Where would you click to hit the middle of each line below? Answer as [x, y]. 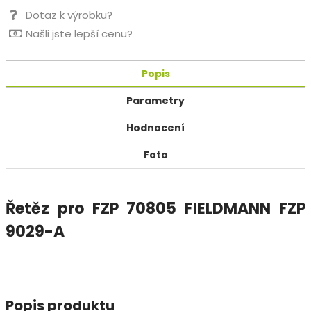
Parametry [155, 100]
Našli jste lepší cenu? [79, 33]
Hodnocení [155, 127]
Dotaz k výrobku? [69, 15]
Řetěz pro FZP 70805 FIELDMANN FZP [155, 208]
